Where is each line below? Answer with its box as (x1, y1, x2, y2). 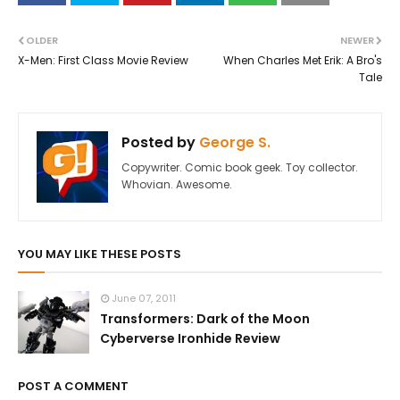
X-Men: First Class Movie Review (18, 53, 188, 68)
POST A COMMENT (18, 378, 129, 395)
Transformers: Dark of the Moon (100, 310, 310, 328)
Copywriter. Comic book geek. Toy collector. (121, 160, 358, 175)
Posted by (121, 132, 196, 153)
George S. (196, 132, 271, 153)
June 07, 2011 (112, 291, 176, 305)
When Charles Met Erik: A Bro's (223, 53, 382, 68)
